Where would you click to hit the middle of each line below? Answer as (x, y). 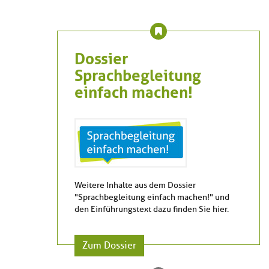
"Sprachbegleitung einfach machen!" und (152, 198)
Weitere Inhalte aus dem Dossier (135, 186)
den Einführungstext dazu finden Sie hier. (152, 210)
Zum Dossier (109, 246)
